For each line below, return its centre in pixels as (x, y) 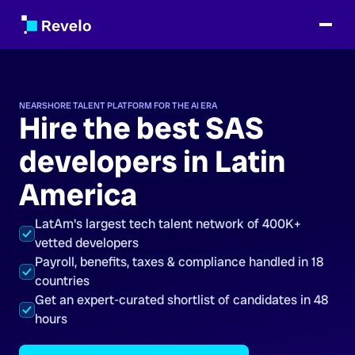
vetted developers (87, 243)
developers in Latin (153, 162)
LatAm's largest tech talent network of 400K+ (168, 224)
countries (62, 281)
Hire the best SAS (141, 128)
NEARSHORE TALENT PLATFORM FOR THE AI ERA (118, 105)
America (78, 195)
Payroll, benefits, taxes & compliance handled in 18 (179, 262)
